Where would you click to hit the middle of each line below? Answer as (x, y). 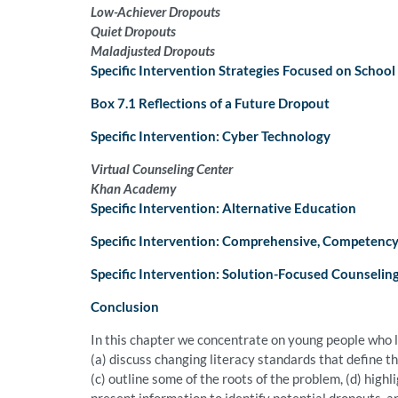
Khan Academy (133, 189)
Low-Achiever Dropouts (155, 12)
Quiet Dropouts (133, 32)
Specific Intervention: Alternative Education (223, 208)
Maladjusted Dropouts (153, 51)
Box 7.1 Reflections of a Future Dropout (210, 103)
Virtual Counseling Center (162, 169)
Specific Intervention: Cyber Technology (211, 136)
